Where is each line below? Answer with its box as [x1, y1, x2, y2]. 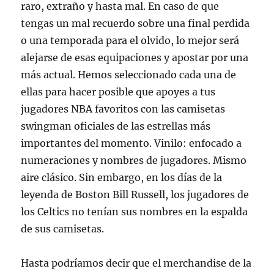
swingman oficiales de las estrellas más [21, 120, 211, 133]
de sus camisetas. [21, 223, 105, 235]
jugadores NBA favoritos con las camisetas [21, 103, 226, 116]
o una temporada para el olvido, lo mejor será [21, 34, 240, 47]
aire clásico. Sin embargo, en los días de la [21, 171, 223, 184]
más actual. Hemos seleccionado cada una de [21, 68, 237, 81]
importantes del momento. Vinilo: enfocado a [21, 137, 242, 150]
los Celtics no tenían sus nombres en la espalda [21, 206, 248, 218]
